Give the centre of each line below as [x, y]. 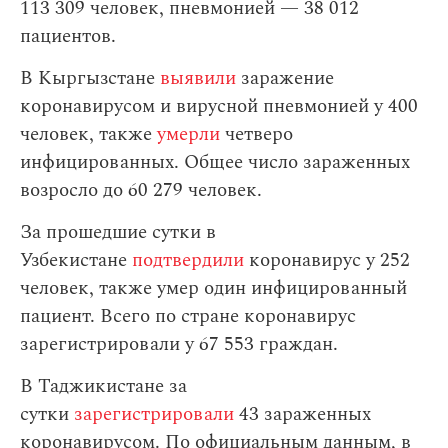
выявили [198, 79]
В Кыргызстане [90, 79]
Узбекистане [76, 261]
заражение [287, 79]
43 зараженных [302, 415]
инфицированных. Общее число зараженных [215, 163]
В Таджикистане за [103, 387]
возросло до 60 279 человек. [141, 191]
